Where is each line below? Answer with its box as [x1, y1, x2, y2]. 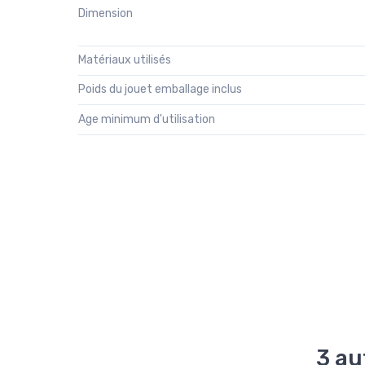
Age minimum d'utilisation [78, 112, 215, 126]
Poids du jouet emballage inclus [78, 82, 242, 97]
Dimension [78, 6, 133, 20]
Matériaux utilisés [78, 52, 171, 67]
